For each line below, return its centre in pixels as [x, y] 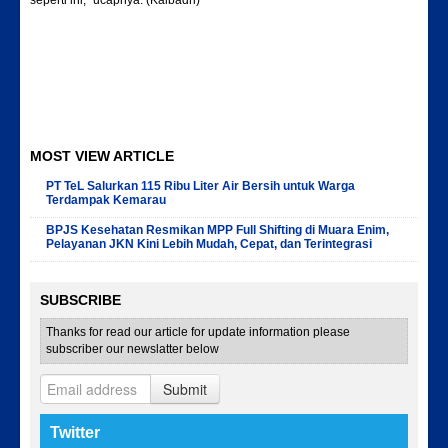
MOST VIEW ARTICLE [102, 156]
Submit [184, 389]
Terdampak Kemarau [106, 200]
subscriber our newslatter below [132, 349]
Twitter [75, 432]
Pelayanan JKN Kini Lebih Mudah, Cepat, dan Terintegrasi [209, 244]
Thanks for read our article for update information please [198, 332]
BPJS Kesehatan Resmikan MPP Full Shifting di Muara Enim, [217, 230]
